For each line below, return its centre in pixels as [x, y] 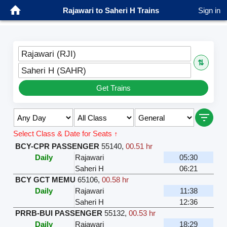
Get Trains [113, 88]
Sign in [209, 10]
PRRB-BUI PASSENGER [59, 213]
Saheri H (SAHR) [54, 71]
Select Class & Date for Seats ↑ [66, 134]
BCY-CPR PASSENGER [58, 146]
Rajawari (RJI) [49, 54]
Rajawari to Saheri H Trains [111, 10]
